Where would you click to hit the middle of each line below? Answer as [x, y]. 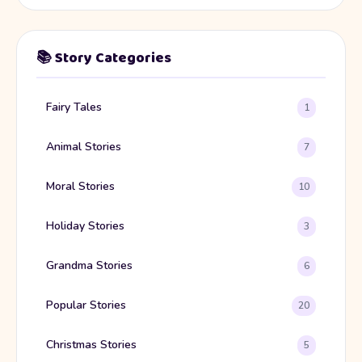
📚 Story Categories [104, 58]
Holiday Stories [85, 226]
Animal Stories [84, 147]
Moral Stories [80, 187]
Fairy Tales [74, 107]
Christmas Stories [91, 345]
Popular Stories [86, 305]
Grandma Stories [89, 266]
